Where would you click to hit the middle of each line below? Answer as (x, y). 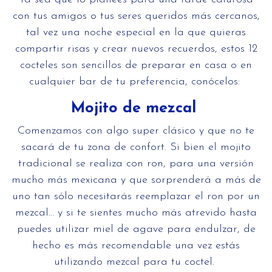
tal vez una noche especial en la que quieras (136, 33)
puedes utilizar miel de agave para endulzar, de (136, 229)
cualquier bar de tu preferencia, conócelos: (136, 82)
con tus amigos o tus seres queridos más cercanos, (136, 16)
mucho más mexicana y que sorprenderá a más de (136, 180)
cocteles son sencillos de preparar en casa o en (136, 66)
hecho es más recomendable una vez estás (136, 246)
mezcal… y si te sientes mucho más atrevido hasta (136, 213)
